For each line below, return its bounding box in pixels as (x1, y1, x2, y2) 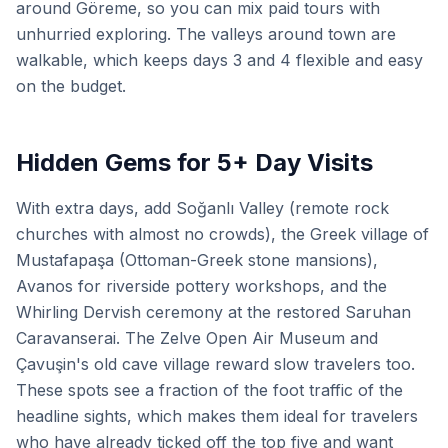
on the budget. (16, 76, 126, 96)
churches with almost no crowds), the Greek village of (16, 224, 429, 244)
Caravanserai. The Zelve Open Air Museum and (16, 328, 378, 348)
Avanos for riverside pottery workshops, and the (16, 276, 387, 296)
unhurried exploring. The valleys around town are (16, 24, 396, 44)
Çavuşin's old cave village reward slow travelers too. (16, 354, 415, 374)
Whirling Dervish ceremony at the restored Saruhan (16, 302, 411, 322)
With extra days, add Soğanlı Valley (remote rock (16, 198, 389, 218)
